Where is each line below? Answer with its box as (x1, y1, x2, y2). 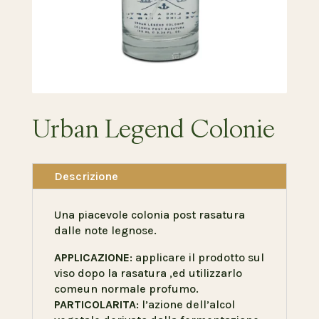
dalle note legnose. (53, 224, 157, 238)
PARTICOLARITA (53, 298, 136, 312)
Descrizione (53, 169, 118, 184)
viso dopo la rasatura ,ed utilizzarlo (53, 266, 242, 281)
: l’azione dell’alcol (135, 298, 235, 312)
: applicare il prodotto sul (129, 251, 264, 265)
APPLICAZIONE (53, 251, 130, 265)
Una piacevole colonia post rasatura (53, 208, 245, 222)
